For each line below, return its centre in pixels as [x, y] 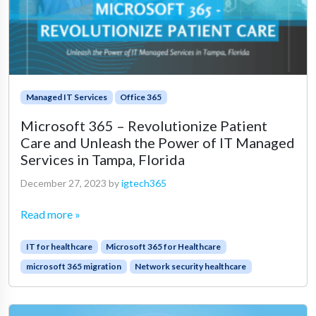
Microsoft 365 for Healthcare [164, 246]
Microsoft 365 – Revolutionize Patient [144, 125]
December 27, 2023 [63, 183]
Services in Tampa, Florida [103, 159]
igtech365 [144, 183]
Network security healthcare [191, 266]
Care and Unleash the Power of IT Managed [158, 142]
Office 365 [141, 97]
